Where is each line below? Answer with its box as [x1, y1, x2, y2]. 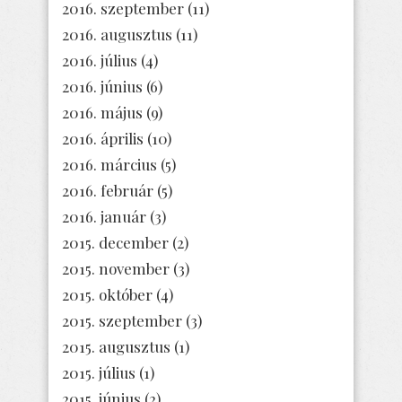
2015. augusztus [62, 336, 170, 356]
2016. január [62, 205, 146, 226]
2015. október [62, 284, 153, 304]
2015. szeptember [62, 310, 182, 330]
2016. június [62, 75, 143, 96]
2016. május [62, 101, 143, 122]
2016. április [62, 127, 144, 148]
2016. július [62, 49, 137, 70]
